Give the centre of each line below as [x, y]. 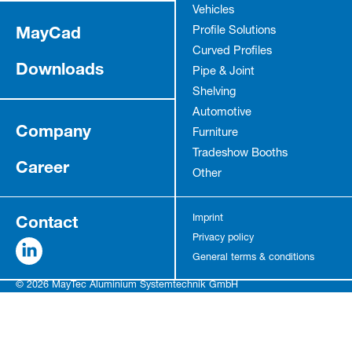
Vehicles [213, 11]
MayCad [48, 33]
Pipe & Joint [223, 73]
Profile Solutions [234, 32]
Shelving [214, 93]
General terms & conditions [253, 258]
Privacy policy [223, 238]
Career [42, 167]
